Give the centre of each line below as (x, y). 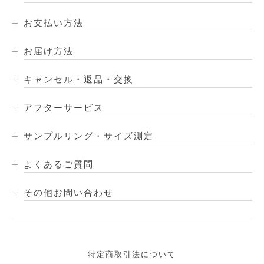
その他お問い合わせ (69, 192)
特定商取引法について (132, 254)
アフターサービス (64, 108)
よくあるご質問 (59, 164)
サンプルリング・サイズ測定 (89, 136)
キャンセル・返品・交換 (79, 79)
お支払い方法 (54, 23)
